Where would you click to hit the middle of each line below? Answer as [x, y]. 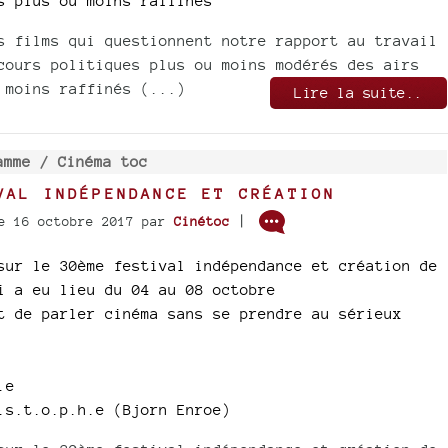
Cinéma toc [102, 161]
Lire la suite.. [359, 92]
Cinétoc [201, 221]
